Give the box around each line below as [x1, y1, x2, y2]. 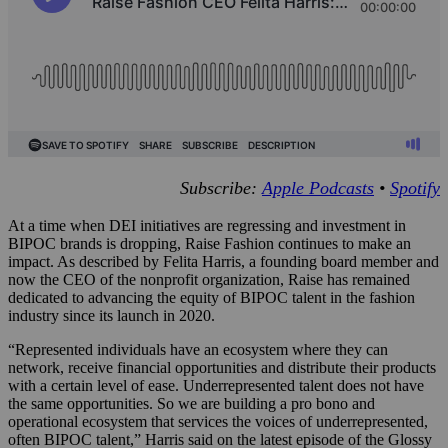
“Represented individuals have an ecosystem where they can [8, 341, 388, 359]
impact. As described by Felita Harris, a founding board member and [8, 253, 439, 271]
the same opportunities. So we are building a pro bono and [8, 395, 375, 413]
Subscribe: [180, 178, 262, 199]
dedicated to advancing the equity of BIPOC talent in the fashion [8, 289, 415, 307]
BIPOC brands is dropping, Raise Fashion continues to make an [8, 235, 411, 253]
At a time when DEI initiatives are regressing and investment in [8, 217, 406, 235]
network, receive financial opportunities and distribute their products [8, 359, 436, 377]
